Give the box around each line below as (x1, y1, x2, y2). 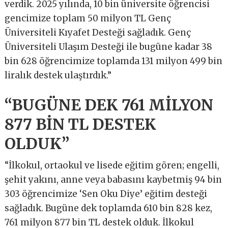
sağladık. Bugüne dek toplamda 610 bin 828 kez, (5, 202, 213, 214)
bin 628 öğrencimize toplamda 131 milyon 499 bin (5, 55, 223, 67)
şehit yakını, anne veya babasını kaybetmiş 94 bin (5, 174, 222, 185)
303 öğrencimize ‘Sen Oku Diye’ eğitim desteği (5, 188, 208, 199)
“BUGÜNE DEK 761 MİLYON (5, 95, 214, 115)
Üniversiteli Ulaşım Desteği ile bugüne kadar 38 (5, 41, 213, 52)
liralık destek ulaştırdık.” (5, 69, 112, 81)
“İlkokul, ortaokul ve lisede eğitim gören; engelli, (5, 159, 220, 171)
